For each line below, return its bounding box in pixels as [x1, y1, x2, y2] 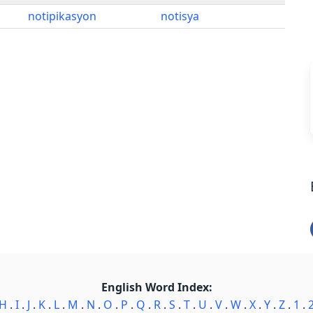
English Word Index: [101, 279, 212, 295]
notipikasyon [28, 8, 96, 24]
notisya [161, 8, 199, 24]
